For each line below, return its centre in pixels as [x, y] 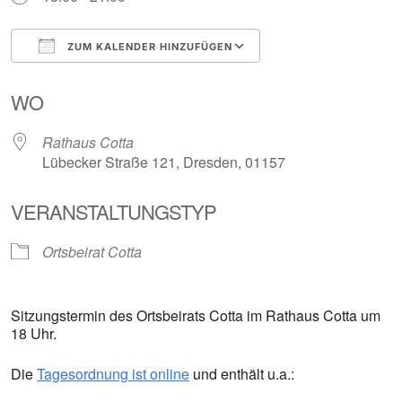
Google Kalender [334, 78]
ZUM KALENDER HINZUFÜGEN [148, 46]
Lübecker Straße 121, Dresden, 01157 [164, 162]
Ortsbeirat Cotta [92, 251]
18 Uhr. [34, 333]
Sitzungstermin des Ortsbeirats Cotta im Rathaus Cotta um [196, 315]
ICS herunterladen [100, 78]
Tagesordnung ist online [113, 373]
